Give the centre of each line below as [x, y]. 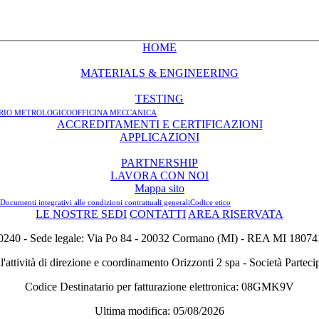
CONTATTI [158, 214]
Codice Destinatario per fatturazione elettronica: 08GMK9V [159, 287]
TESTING [159, 99]
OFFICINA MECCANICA [114, 113]
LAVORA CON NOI [159, 176]
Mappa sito [159, 188]
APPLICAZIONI [159, 137]
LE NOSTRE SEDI [81, 214]
